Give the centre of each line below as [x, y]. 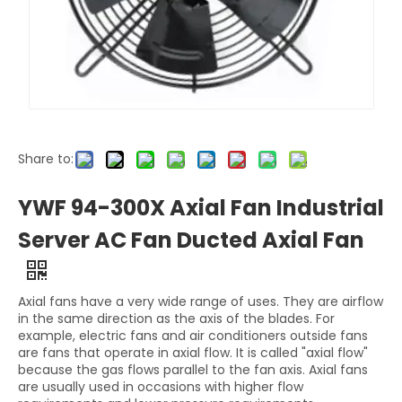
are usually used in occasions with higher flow [161, 387]
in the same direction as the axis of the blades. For [176, 319]
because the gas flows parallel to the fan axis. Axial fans [193, 370]
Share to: [46, 159]
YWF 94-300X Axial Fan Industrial [201, 208]
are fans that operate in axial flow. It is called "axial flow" [193, 353]
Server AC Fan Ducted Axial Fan [191, 240]
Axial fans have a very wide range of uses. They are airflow [201, 301]
